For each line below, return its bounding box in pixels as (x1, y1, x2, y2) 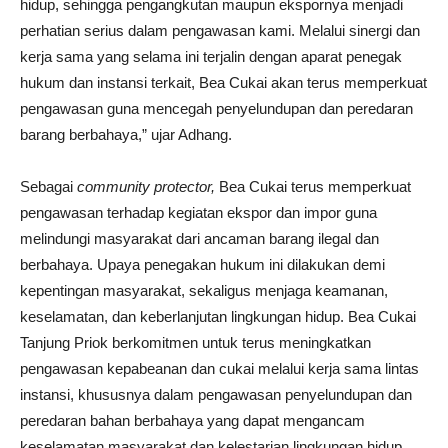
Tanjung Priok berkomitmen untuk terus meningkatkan (20, 334, 371, 351)
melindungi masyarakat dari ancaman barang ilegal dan (20, 230, 379, 247)
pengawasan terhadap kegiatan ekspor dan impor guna (20, 204, 377, 221)
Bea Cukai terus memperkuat (215, 178, 411, 195)
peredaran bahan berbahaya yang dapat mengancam (20, 412, 365, 429)
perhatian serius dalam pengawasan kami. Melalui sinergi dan (20, 22, 420, 39)
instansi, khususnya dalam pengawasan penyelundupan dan (20, 386, 412, 403)
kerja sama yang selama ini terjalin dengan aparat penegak (20, 48, 402, 65)
